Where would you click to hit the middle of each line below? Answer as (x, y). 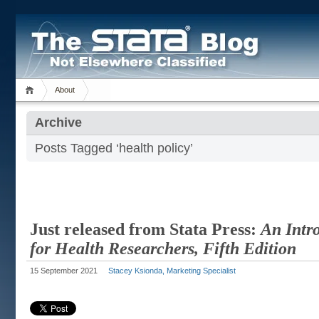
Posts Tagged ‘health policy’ (114, 148)
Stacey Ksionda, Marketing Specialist (172, 271)
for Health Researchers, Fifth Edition (163, 249)
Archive (58, 122)
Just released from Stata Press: (145, 229)
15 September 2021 (64, 271)
